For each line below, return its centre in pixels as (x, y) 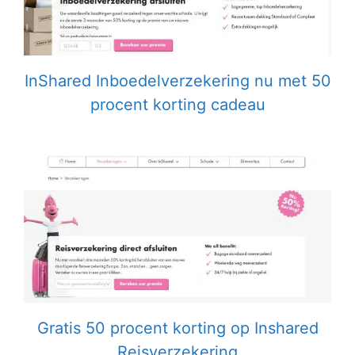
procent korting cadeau (177, 104)
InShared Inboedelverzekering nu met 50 (177, 80)
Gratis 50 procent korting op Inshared (177, 328)
